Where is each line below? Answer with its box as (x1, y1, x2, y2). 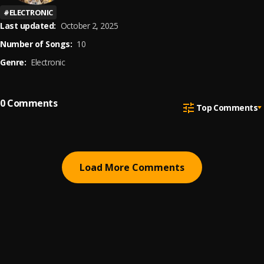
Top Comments (196, 101, 258, 113)
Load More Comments (80, 161, 184, 174)
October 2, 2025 (60, 20, 118, 31)
